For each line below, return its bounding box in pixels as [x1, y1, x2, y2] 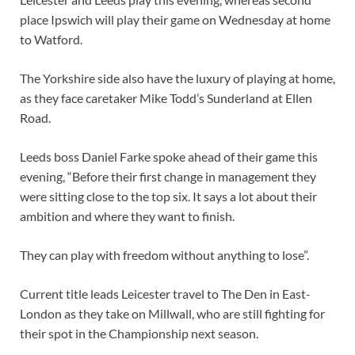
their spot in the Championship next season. [20, 326, 258, 342]
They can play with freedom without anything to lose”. [20, 247, 309, 263]
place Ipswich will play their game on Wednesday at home [20, 12, 330, 28]
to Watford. [20, 32, 82, 48]
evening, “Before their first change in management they [20, 169, 316, 185]
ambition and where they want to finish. [20, 208, 235, 224]
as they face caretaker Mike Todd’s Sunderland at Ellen [20, 90, 312, 106]
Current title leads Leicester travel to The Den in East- [20, 286, 311, 302]
